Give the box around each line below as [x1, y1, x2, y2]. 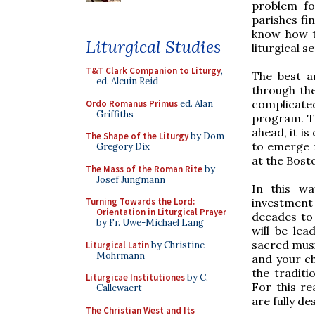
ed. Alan [178, 97, 213, 110]
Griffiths [96, 108, 134, 120]
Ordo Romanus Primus [86, 97, 178, 110]
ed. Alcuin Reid [96, 75, 158, 87]
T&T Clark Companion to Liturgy [86, 65, 221, 77]
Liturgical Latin [86, 238, 149, 251]
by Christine [149, 238, 205, 251]
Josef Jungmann [96, 173, 165, 186]
